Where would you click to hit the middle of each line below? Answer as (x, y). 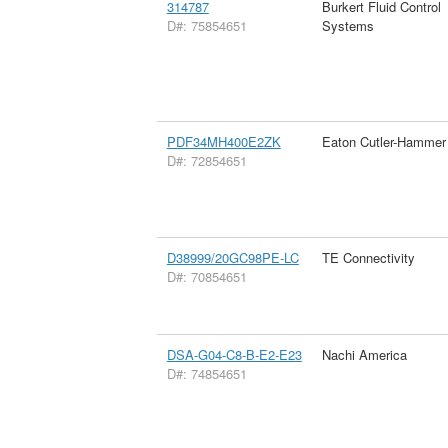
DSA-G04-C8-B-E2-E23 (234, 354)
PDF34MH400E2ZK (223, 141)
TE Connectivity (368, 257)
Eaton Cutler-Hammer (383, 141)
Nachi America (364, 354)
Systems (347, 25)
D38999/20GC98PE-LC (232, 257)
